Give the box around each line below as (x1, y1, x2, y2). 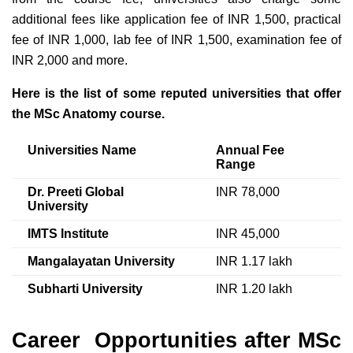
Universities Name (28, 143, 139, 157)
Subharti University (28, 281, 146, 295)
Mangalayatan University (28, 254, 178, 268)
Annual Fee (216, 143, 284, 157)
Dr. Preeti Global (28, 184, 124, 199)
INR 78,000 (216, 184, 280, 199)
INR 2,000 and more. (12, 53, 131, 67)
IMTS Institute (28, 226, 112, 240)
